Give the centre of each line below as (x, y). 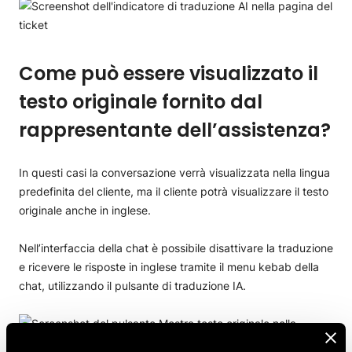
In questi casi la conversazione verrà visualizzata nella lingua (174, 172)
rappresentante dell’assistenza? (175, 130)
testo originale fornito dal (141, 102)
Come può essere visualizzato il (169, 73)
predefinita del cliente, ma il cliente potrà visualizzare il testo (174, 191)
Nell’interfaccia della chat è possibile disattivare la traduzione (176, 248)
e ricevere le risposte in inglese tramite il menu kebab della (169, 267)
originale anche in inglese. (85, 210)
